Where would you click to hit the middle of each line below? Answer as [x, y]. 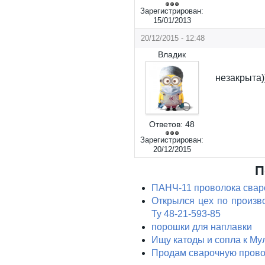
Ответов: [166, 124]
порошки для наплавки [202, 227]
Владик [172, 54]
